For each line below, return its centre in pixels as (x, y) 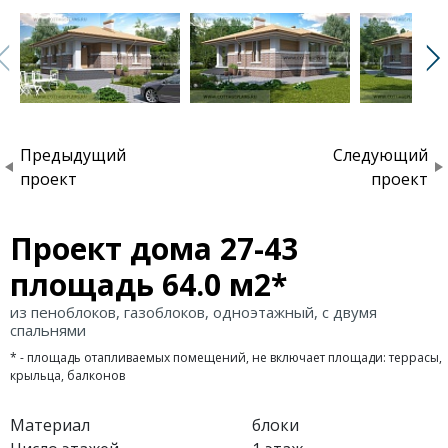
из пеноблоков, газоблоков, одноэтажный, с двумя (193, 311)
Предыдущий (73, 154)
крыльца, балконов (67, 375)
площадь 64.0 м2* (148, 284)
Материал (50, 424)
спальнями (48, 329)
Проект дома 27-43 (154, 248)
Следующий (380, 154)
